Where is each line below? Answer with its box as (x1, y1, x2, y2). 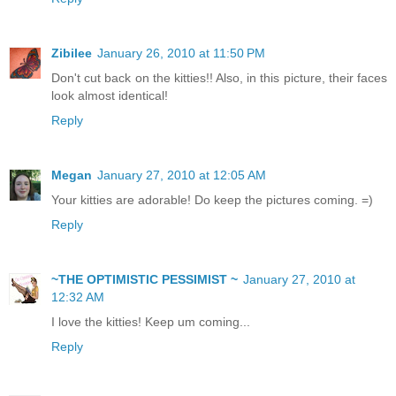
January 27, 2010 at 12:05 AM (97, 167, 266, 182)
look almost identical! (51, 88, 168, 103)
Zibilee (51, 45, 92, 60)
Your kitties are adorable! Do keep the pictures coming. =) (51, 192, 373, 207)
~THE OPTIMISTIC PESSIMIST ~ (51, 271, 238, 286)
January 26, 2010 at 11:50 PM (97, 45, 265, 60)
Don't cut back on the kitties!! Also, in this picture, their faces (51, 70, 387, 85)
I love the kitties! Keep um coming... (51, 314, 250, 329)
